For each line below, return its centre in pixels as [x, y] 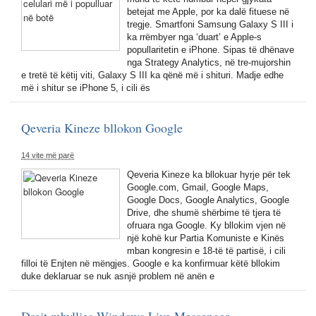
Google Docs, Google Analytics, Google [208, 200]
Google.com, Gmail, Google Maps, [198, 187]
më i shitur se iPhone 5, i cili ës [86, 88]
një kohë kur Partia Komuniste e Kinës [206, 238]
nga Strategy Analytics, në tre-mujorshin [209, 62]
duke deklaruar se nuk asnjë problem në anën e [118, 276]
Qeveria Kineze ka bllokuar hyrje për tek [209, 175]
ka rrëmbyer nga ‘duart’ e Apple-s [194, 37]
